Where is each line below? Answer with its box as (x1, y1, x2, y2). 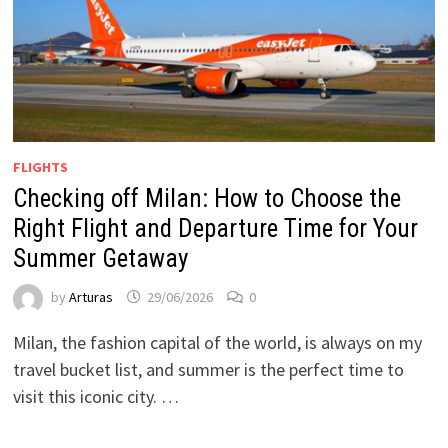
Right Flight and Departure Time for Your (12, 213, 418, 243)
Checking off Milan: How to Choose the (12, 183, 401, 213)
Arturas (68, 287, 113, 306)
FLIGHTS (12, 157, 68, 176)
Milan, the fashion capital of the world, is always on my (12, 330, 422, 354)
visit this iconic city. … (12, 384, 179, 408)
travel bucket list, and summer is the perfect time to (12, 357, 404, 381)
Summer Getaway (12, 243, 188, 273)
